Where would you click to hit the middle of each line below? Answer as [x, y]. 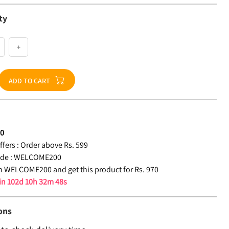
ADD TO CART [30, 81]
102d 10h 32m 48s [37, 182]
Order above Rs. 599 [54, 145]
